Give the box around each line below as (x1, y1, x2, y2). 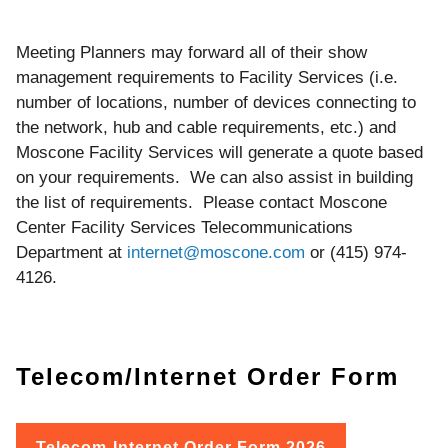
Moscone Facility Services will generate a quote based (16, 142, 423, 162)
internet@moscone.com (127, 242, 305, 262)
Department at (16, 242, 127, 262)
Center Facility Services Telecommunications (16, 217, 353, 237)
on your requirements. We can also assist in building (16, 167, 413, 187)
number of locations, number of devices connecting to (16, 92, 416, 112)
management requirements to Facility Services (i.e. (16, 67, 398, 87)
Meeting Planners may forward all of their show (16, 42, 367, 62)
